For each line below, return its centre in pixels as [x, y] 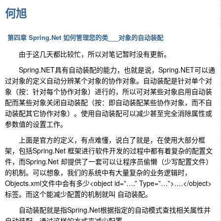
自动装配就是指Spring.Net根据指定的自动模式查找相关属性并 [108, 209]
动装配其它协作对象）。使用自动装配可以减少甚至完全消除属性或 [109, 113]
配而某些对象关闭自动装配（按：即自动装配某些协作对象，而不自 [109, 102]
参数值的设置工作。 [36, 124]
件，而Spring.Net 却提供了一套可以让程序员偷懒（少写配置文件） [109, 161]
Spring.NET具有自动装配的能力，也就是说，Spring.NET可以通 [110, 69]
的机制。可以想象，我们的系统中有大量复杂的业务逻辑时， [98, 172]
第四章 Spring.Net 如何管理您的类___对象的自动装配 [85, 37]
